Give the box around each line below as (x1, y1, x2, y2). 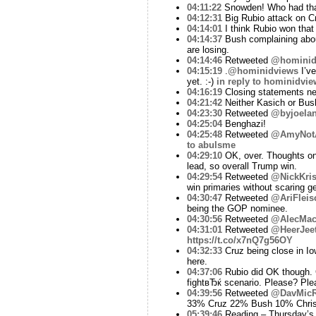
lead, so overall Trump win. (186, 160, 297, 171)
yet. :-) (186, 75, 217, 87)
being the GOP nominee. (186, 202, 288, 214)
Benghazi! (221, 118, 266, 129)
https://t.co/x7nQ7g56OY (186, 234, 293, 245)
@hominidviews (227, 65, 298, 76)
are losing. (186, 44, 229, 55)
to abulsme (186, 139, 236, 150)
